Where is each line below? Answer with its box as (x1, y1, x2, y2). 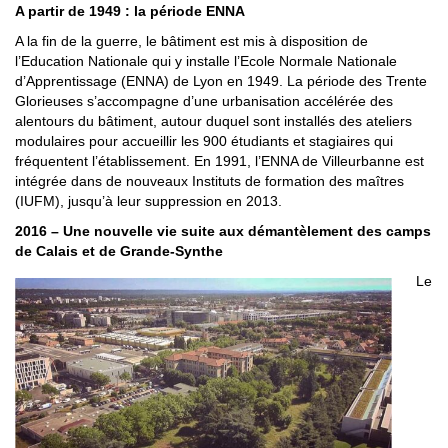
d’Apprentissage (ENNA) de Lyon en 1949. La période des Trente (15, 73, 427, 90)
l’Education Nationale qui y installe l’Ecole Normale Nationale (15, 53, 397, 70)
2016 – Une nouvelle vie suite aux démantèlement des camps (15, 223, 431, 240)
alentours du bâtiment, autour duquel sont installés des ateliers (15, 113, 412, 130)
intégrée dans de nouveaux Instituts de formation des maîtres (15, 173, 404, 190)
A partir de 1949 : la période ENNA (15, 3, 249, 20)
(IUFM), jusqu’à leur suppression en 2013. (15, 193, 282, 210)
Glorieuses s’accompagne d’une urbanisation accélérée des (15, 93, 393, 110)
